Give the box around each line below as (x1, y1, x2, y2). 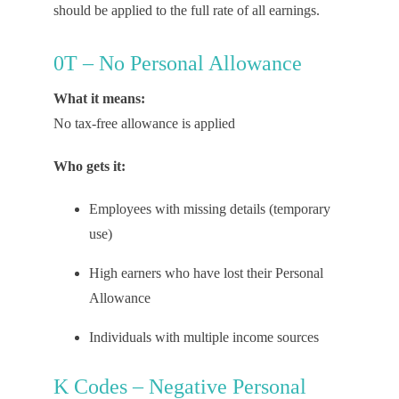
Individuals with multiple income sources (88, 330, 322, 345)
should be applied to (53, 3, 167, 18)
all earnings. (248, 3, 320, 18)
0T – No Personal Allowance (53, 52, 302, 75)
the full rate (166, 3, 237, 18)
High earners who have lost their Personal (88, 265, 323, 281)
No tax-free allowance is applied (53, 116, 235, 131)
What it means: (53, 91, 145, 106)
